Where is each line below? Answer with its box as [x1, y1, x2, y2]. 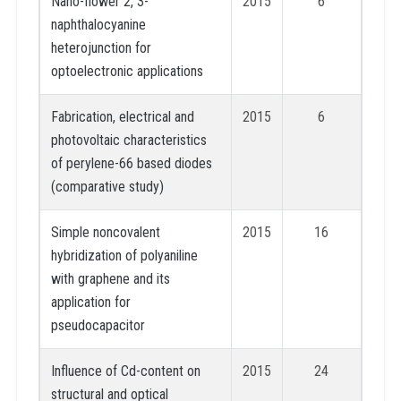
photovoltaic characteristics [50, 131, 207, 149]
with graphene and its [50, 269, 170, 287]
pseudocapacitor [50, 316, 145, 334]
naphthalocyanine [50, 15, 146, 33]
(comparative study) [50, 177, 164, 195]
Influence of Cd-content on [50, 362, 200, 380]
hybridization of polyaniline [50, 246, 198, 264]
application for [50, 293, 131, 311]
